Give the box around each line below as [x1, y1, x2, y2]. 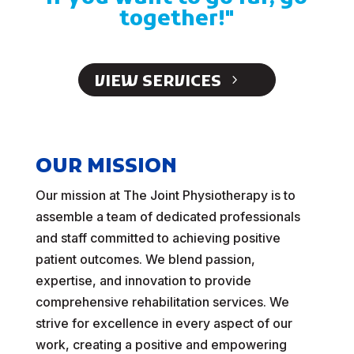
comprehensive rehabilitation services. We [35, 294, 289, 310]
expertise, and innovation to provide [35, 273, 251, 288]
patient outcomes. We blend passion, [35, 251, 255, 267]
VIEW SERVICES [94, 72, 221, 92]
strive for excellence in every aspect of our [35, 315, 292, 331]
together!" [119, 6, 235, 34]
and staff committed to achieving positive [35, 230, 281, 246]
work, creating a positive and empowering [35, 337, 287, 352]
